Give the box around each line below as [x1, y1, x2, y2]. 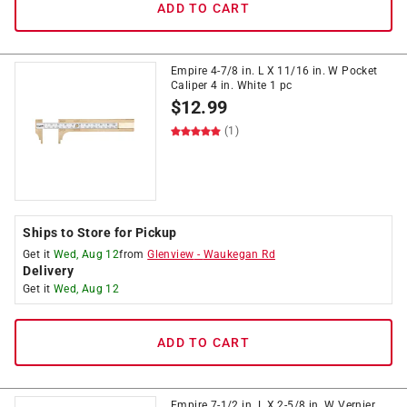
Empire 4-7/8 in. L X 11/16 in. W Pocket [171, 65, 378, 77]
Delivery [23, 263, 74, 278]
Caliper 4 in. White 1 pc [171, 79, 293, 92]
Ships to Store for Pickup [23, 225, 177, 240]
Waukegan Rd [203, 248, 276, 261]
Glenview [147, 248, 194, 261]
